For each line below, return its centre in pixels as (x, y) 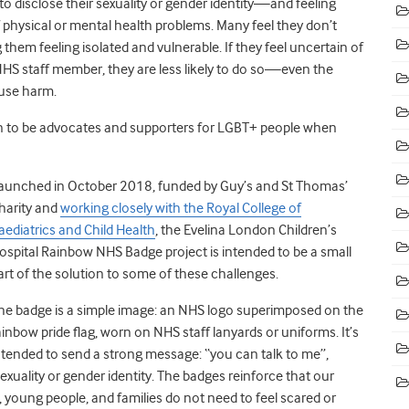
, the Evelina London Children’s (246, 230)
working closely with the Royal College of (181, 208)
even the (307, 69)
